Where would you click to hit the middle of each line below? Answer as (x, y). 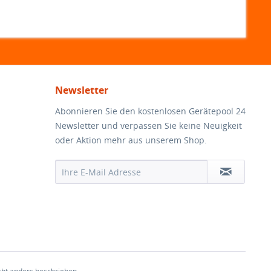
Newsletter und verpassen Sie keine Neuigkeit (149, 126)
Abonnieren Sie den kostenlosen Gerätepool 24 (150, 111)
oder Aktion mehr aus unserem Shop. (131, 140)
